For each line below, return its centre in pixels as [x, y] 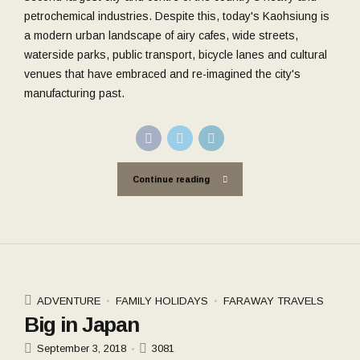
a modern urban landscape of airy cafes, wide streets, [161, 35]
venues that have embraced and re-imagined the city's [162, 74]
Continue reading [172, 180]
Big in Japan [82, 324]
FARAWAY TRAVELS [274, 301]
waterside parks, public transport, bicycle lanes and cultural [176, 54]
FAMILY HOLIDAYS [162, 301]
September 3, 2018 [82, 349]
